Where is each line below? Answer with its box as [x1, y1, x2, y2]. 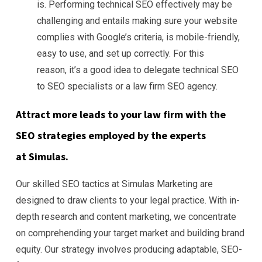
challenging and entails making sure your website [37, 15, 237, 27]
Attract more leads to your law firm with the [16, 108, 226, 122]
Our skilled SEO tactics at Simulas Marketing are [16, 178, 213, 190]
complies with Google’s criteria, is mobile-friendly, [37, 32, 240, 43]
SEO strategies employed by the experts [16, 129, 206, 143]
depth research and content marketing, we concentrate [16, 211, 236, 223]
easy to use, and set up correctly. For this [37, 48, 204, 60]
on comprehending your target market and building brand [16, 227, 244, 239]
